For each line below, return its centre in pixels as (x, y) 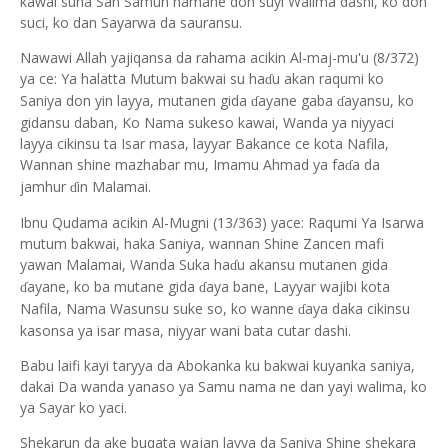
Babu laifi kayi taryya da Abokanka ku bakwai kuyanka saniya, (217, 365)
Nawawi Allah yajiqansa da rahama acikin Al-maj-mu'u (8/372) (219, 57)
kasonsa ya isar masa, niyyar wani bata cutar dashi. (185, 330)
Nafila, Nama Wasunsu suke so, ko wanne (159, 308)
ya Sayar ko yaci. (73, 407)
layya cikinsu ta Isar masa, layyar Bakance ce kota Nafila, (204, 143)
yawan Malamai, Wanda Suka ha (125, 264)
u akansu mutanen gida (312, 264)
